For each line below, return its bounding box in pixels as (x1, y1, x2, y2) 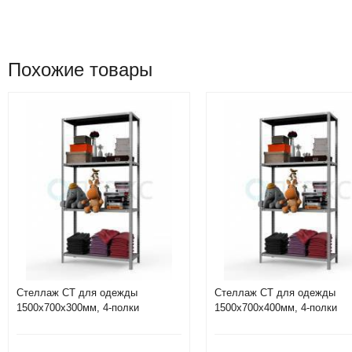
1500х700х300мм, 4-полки (16, 301, 139, 313)
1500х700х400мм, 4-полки (214, 301, 337, 313)
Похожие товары (8, 58, 152, 80)
